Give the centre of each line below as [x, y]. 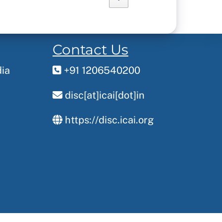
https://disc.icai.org [108, 120]
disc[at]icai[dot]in [104, 95]
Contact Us [90, 50]
